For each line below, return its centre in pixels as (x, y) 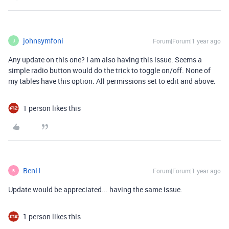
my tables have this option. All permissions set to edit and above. (112, 81)
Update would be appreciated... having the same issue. (96, 190)
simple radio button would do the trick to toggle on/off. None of (109, 71)
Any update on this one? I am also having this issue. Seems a (105, 60)
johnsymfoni (43, 41)
